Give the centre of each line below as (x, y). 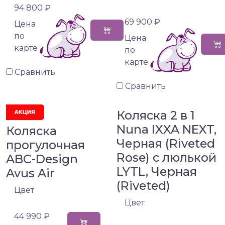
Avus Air (30, 173)
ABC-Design (42, 159)
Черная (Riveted (166, 144)
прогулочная (45, 145)
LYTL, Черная (157, 172)
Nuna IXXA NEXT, (166, 130)
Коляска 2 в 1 (156, 116)
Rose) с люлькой (166, 158)
